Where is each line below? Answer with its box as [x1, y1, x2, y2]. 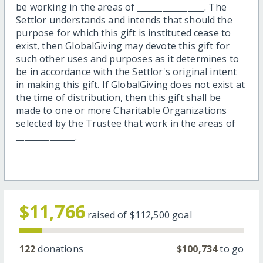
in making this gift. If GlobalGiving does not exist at [16, 78, 245, 92]
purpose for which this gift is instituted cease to [16, 26, 231, 40]
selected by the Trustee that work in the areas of [16, 117, 236, 130]
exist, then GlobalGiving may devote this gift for [16, 39, 230, 53]
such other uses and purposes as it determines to [16, 52, 239, 66]
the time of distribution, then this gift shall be [16, 91, 221, 104]
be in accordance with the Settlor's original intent [16, 65, 237, 79]
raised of [87, 208, 130, 222]
